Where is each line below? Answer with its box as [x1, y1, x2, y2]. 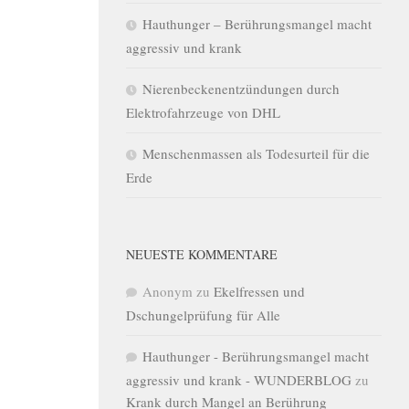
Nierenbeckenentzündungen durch [142, 79, 340, 98]
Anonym [142, 282, 193, 300]
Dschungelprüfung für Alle [126, 306, 280, 324]
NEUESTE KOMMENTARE [126, 246, 278, 263]
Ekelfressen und [214, 282, 305, 300]
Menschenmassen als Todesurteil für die [142, 144, 370, 163]
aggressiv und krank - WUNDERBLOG [126, 371, 351, 389]
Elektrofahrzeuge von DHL [126, 103, 280, 121]
